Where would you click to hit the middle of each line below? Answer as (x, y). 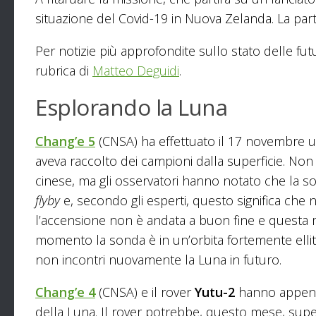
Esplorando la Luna (131, 107)
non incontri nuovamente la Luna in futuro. (158, 260)
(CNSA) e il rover (145, 292)
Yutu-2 (215, 292)
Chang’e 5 (65, 141)
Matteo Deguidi (136, 71)
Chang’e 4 (65, 292)
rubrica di (64, 71)
